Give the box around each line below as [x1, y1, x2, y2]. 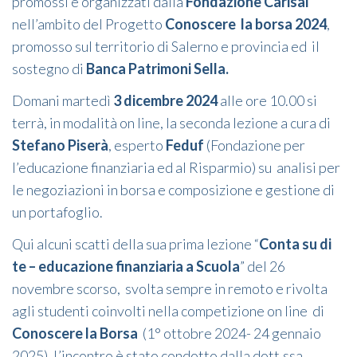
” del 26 [240, 257, 285, 276]
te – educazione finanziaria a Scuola [12, 257, 240, 276]
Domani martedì [12, 92, 113, 110]
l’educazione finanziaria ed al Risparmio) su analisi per [12, 159, 340, 177]
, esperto [108, 136, 166, 155]
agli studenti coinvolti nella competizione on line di [12, 302, 324, 320]
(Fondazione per [204, 136, 305, 155]
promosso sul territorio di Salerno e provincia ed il [12, 37, 320, 56]
